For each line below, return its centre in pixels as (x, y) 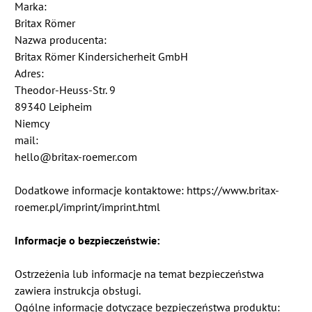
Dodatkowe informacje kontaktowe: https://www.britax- (147, 190)
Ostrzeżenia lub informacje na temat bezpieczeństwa (140, 274)
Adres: (31, 73)
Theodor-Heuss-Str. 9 (65, 90)
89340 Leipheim (54, 107)
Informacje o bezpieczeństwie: (87, 241)
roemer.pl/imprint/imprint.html (88, 207)
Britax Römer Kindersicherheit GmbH (102, 57)
